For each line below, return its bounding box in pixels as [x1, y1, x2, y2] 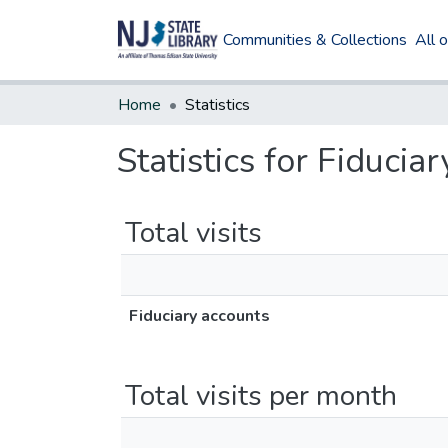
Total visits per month [125, 377, 397, 415]
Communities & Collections [223, 29, 408, 51]
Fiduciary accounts [129, 305, 270, 327]
